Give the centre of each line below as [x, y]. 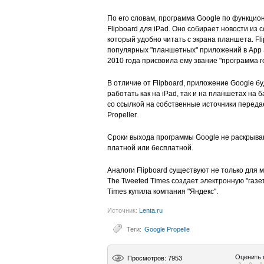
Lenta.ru [151, 210]
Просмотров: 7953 [155, 258]
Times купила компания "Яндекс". [163, 192]
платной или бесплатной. [150, 148]
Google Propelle [167, 229]
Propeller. [123, 115]
